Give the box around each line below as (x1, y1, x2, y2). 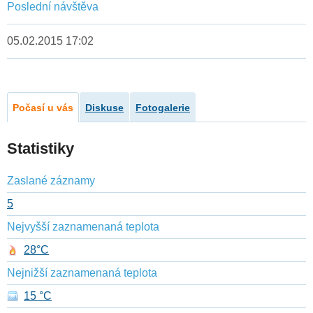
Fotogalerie (136, 102, 190, 114)
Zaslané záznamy (7, 175, 95, 187)
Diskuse (85, 102, 124, 114)
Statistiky (7, 140, 74, 158)
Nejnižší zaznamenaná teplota (7, 267, 157, 279)
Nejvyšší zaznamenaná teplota (7, 221, 159, 233)
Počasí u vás (13, 102, 73, 114)
